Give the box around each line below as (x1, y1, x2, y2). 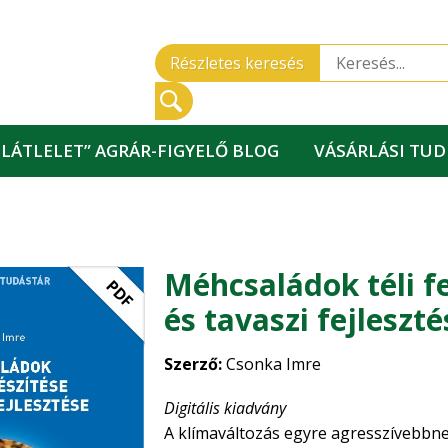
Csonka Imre (222, 353, 321, 375)
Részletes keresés (170, 52, 304, 74)
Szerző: (164, 353, 222, 375)
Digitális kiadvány (164, 397, 286, 419)
